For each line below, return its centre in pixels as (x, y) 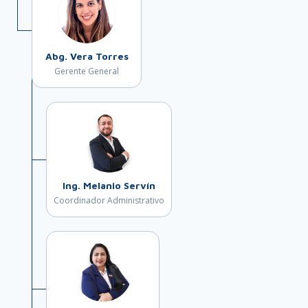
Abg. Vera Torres (87, 56)
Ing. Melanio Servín (109, 185)
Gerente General (87, 71)
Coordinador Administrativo (109, 200)
